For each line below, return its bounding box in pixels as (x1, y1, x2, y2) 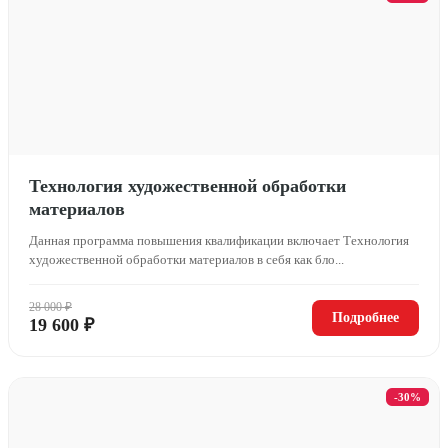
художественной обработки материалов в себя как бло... (29, 251, 344, 267)
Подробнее (332, 309, 399, 325)
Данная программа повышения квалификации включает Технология (29, 232, 409, 248)
